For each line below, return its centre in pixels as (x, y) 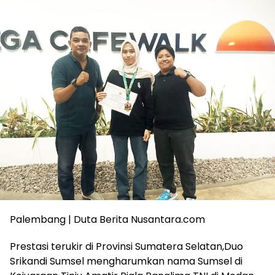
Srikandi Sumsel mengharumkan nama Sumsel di (126, 261)
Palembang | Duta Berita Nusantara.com (107, 219)
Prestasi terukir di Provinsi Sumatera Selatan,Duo (126, 246)
